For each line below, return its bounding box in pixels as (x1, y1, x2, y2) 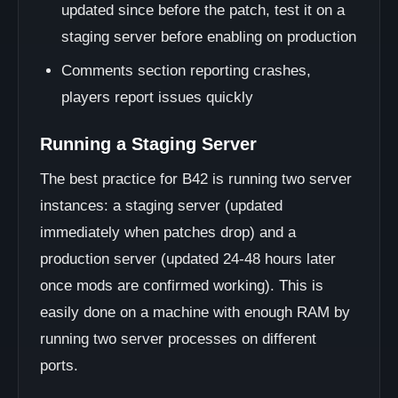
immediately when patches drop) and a (40, 224, 296, 241)
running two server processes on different (40, 330, 316, 347)
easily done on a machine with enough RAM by (40, 304, 350, 321)
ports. (40, 357, 78, 374)
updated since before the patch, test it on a (61, 2, 345, 19)
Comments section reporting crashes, (61, 62, 311, 79)
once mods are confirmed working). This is (40, 277, 323, 294)
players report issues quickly (61, 89, 253, 106)
